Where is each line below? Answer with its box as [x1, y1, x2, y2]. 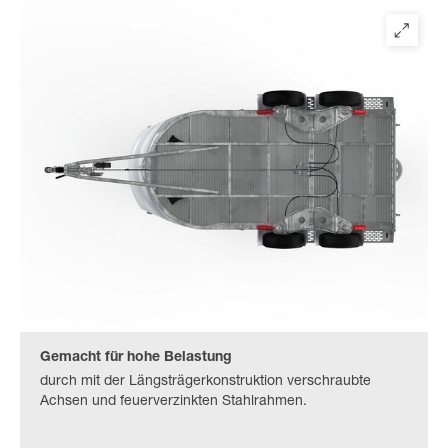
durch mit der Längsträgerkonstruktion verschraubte [40, 374, 371, 389]
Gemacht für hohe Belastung [40, 350, 232, 365]
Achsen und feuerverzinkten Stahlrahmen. [40, 394, 307, 409]
